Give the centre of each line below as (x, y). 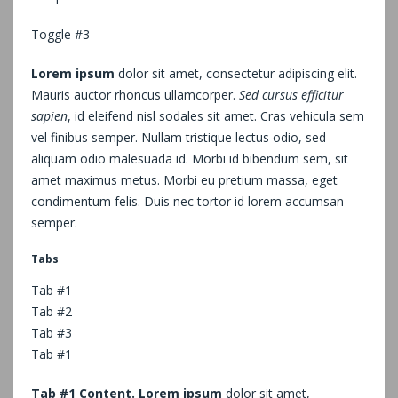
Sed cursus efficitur (291, 95)
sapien (49, 116)
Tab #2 (52, 312)
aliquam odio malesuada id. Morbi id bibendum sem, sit (190, 159)
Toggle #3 (60, 35)
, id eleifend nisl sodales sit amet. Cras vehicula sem (216, 116)
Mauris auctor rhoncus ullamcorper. (135, 95)
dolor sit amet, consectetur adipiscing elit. (236, 74)
